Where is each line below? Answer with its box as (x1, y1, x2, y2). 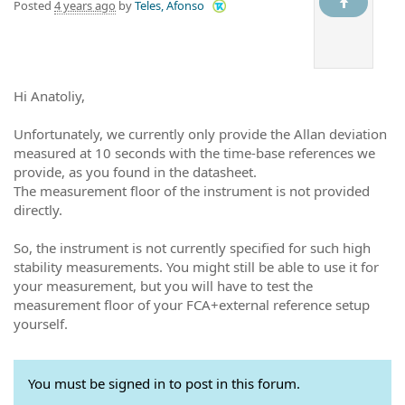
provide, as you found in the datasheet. (14, 162, 257, 181)
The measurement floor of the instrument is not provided (14, 181, 370, 200)
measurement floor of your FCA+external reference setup (14, 295, 370, 314)
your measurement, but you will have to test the (14, 276, 313, 295)
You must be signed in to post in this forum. (28, 373, 300, 392)
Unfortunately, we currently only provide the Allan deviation (14, 124, 387, 143)
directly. (14, 200, 62, 219)
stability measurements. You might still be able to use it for (14, 257, 379, 276)
